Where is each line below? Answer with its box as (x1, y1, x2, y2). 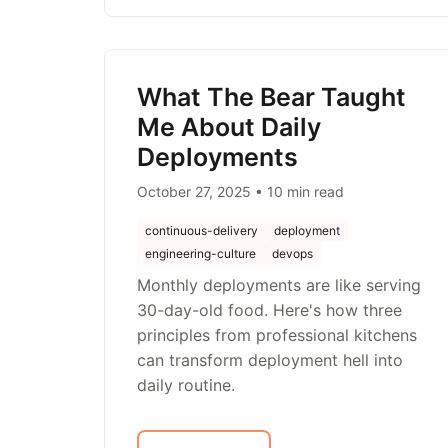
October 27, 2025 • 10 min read (137, 183, 344, 200)
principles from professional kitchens (137, 325, 417, 345)
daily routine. (137, 375, 235, 395)
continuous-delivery (145, 223, 258, 238)
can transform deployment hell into (137, 350, 403, 370)
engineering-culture (145, 246, 256, 261)
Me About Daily (137, 112, 321, 142)
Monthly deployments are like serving (137, 275, 421, 295)
